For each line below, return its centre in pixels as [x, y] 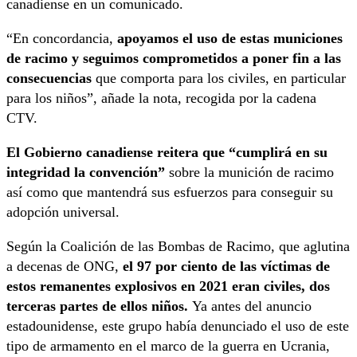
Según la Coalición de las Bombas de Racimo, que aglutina [178, 247]
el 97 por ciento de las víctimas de [226, 267]
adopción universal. [63, 212]
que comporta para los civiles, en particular [221, 78]
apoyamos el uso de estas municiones [230, 39]
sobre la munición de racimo [251, 173]
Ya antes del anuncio [252, 306]
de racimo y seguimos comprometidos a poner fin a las [174, 59]
